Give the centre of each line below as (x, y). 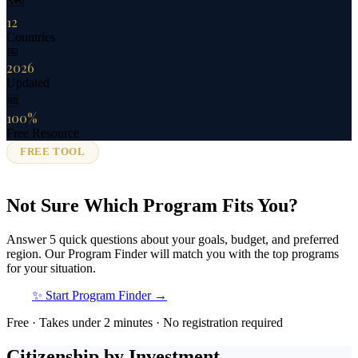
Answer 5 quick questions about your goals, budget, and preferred (173, 240)
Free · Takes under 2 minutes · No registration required (145, 323)
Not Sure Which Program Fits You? (152, 206)
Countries (31, 37)
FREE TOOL (53, 151)
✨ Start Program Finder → (99, 296)
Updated (28, 82)
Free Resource (43, 133)
